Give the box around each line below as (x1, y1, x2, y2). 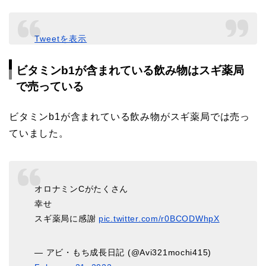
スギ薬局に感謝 (34, 213, 99, 223)
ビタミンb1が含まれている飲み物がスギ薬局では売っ (9, 112, 250, 122)
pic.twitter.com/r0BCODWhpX (98, 213, 220, 223)
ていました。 (9, 128, 69, 139)
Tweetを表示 (34, 33, 87, 43)
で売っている (16, 80, 84, 93)
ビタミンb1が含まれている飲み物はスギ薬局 (16, 64, 244, 77)
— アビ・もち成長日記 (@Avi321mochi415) (34, 247, 212, 257)
